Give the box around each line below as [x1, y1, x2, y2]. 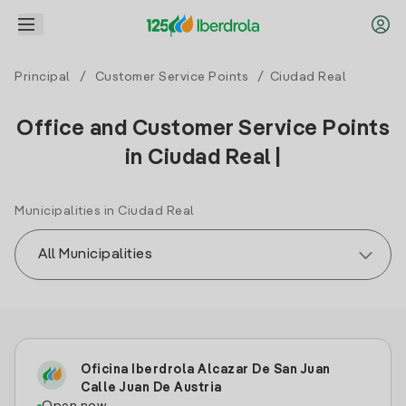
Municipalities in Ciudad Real [14, 205, 195, 217]
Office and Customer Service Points [16, 119, 390, 140]
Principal [14, 71, 71, 83]
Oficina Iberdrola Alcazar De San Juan [81, 363, 331, 376]
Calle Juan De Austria [81, 382, 222, 394]
